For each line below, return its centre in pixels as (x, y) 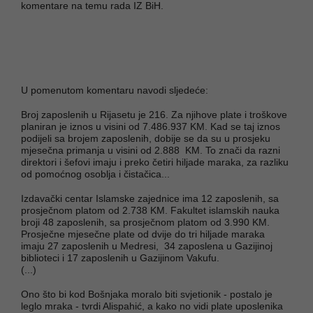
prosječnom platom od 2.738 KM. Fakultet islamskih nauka (150, 210)
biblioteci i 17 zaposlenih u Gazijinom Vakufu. (120, 257)
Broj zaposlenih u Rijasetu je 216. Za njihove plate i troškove (154, 114)
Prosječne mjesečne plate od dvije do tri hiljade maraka (143, 234)
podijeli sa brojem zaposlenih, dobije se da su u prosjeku (146, 138)
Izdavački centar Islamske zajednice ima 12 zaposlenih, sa (150, 198)
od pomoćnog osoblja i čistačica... (95, 174)
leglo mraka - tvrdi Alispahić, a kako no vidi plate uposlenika (152, 306)
